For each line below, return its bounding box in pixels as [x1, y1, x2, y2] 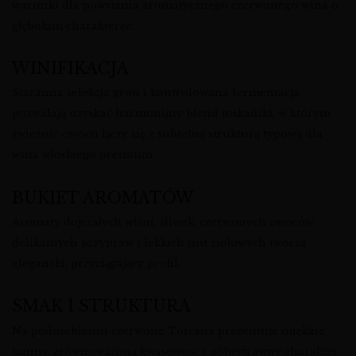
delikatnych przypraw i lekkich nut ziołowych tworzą [12, 236, 306, 250]
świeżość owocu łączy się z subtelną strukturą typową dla [12, 127, 323, 141]
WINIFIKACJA [12, 58, 129, 78]
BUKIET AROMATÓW [12, 188, 194, 207]
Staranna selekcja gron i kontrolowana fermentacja [12, 86, 300, 100]
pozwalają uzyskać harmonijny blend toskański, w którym [12, 106, 331, 121]
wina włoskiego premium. [12, 148, 155, 162]
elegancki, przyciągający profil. [12, 257, 180, 271]
